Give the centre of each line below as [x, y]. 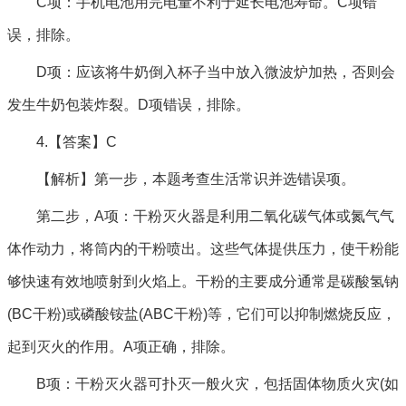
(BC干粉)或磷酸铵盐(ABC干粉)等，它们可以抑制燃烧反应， [202, 314]
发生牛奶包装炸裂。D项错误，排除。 [129, 105]
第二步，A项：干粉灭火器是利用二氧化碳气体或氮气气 [215, 216]
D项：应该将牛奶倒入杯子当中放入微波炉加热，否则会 [216, 72]
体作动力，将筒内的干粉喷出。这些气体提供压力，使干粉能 [203, 249]
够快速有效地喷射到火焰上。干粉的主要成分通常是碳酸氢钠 [203, 281]
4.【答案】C [77, 142]
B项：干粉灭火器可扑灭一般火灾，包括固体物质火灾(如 [217, 384]
